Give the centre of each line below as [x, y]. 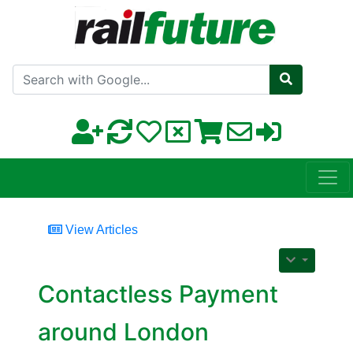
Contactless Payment [158, 294]
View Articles [100, 230]
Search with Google [216, 70]
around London [123, 332]
